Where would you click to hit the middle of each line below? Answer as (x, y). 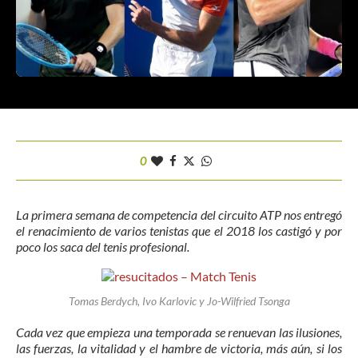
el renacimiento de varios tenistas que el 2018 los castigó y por (179, 230)
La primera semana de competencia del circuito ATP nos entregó (179, 214)
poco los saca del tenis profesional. (104, 246)
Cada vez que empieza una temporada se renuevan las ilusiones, (179, 332)
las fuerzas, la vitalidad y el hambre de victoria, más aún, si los (179, 348)
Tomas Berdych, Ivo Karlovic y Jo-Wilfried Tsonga (179, 300)
